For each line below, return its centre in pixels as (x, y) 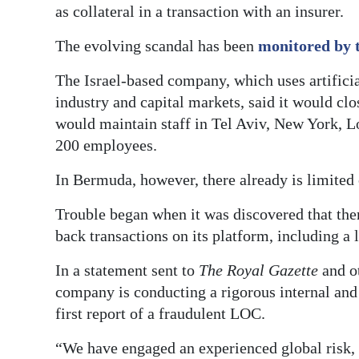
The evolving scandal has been (157, 46)
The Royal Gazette (260, 270)
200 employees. (106, 145)
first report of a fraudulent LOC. (160, 314)
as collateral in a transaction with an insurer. (200, 12)
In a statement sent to (127, 270)
